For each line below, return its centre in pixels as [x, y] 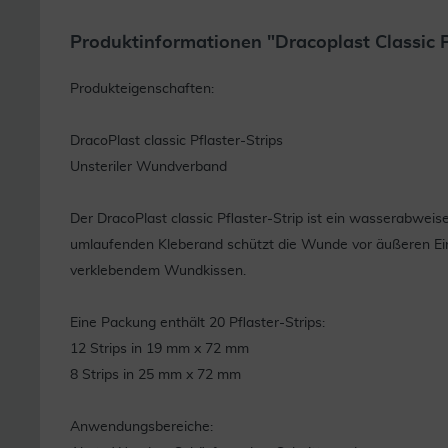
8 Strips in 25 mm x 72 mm [155, 375]
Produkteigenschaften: [142, 89]
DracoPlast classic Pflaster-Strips [176, 141]
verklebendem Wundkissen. [158, 271]
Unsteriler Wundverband [148, 167]
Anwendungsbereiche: [141, 427]
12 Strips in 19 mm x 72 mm [159, 349]
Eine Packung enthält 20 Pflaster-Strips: [197, 323]
